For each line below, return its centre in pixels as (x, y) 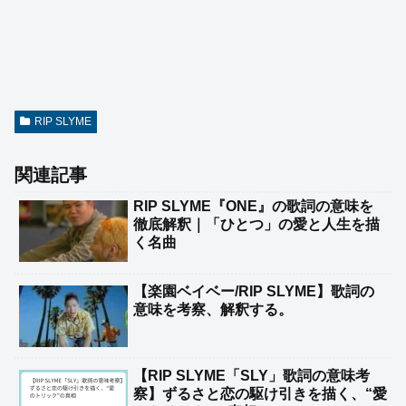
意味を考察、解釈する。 (213, 309)
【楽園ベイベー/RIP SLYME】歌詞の (254, 291)
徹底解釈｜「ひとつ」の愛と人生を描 (256, 225)
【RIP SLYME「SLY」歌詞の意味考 (251, 376)
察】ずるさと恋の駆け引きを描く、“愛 (260, 394)
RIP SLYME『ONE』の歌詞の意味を (253, 207)
